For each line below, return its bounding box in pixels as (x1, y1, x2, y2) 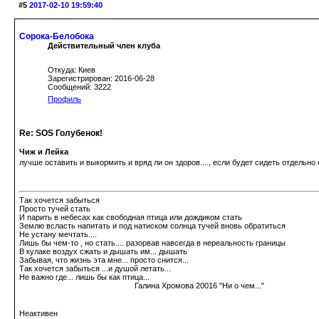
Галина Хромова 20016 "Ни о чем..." (19, 281, 264, 291)
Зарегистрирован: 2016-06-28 (48, 74, 155, 83)
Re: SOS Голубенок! (19, 128, 103, 139)
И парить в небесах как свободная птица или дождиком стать (19, 213, 242, 222)
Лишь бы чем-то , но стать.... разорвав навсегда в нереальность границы (19, 239, 286, 248)
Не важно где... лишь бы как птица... (19, 273, 150, 282)
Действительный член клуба (48, 41, 160, 51)
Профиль (48, 95, 81, 104)
